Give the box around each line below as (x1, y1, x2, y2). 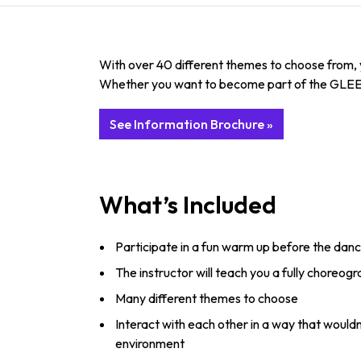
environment (115, 335, 185, 352)
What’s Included (99, 189, 276, 221)
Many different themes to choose (115, 290, 298, 307)
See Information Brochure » (110, 116, 273, 133)
